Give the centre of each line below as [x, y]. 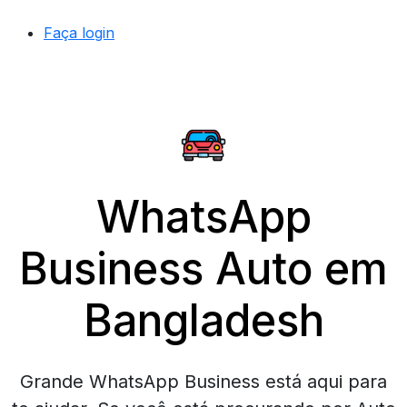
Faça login [79, 33]
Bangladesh [203, 320]
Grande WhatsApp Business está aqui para [203, 382]
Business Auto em [203, 268]
